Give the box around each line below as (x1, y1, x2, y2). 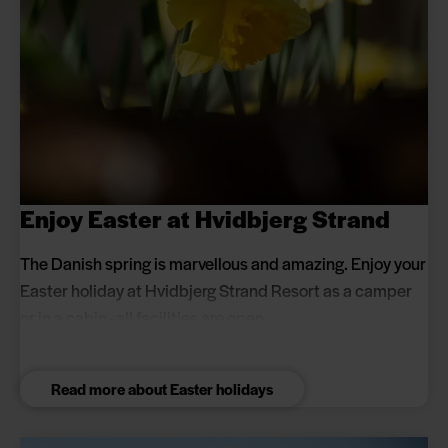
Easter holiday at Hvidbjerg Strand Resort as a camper (20, 278, 412, 303)
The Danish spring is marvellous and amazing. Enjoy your (20, 251, 426, 276)
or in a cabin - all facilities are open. (20, 305, 268, 330)
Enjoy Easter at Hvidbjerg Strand (20, 202, 390, 236)
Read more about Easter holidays (51, 378, 273, 400)
